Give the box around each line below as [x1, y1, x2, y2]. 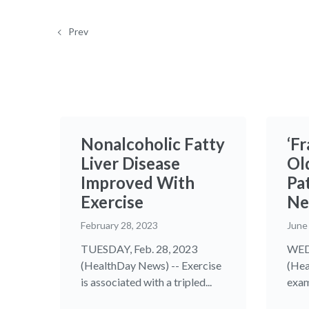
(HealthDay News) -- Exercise [81, 259, 221, 272]
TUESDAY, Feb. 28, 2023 [81, 242, 197, 255]
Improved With [81, 172, 195, 192]
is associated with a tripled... [81, 275, 212, 288]
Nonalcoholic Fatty [81, 134, 225, 154]
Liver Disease [81, 153, 180, 173]
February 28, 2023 [81, 219, 158, 231]
